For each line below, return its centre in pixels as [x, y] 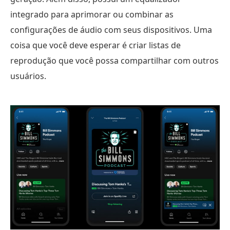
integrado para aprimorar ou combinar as [92, 15]
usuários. [28, 76]
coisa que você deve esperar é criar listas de [95, 45]
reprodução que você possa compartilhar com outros [114, 61]
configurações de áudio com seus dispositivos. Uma [111, 30]
